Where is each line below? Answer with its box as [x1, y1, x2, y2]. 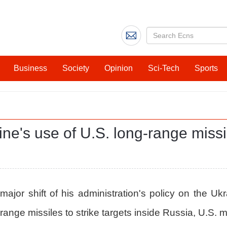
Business [14, 64, 47, 72]
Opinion [104, 64, 133, 72]
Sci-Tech [148, 64, 179, 72]
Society [62, 64, 89, 72]
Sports [195, 64, 218, 72]
